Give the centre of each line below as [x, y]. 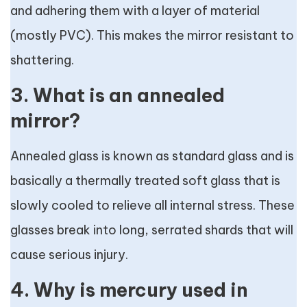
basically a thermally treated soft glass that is [145, 181]
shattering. [42, 60]
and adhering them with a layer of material [135, 11]
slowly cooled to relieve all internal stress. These [152, 206]
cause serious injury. [69, 255]
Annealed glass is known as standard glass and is [152, 156]
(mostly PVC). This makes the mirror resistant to [152, 36]
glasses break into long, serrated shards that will [152, 230]
